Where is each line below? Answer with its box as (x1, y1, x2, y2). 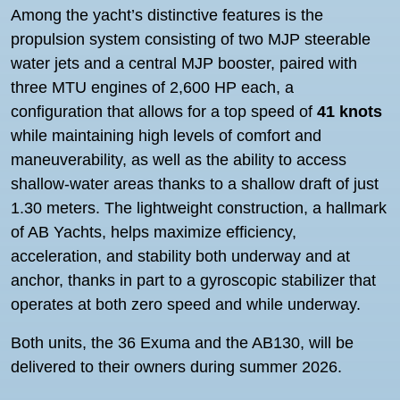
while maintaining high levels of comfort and (11, 127, 321, 145)
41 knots (317, 103, 382, 121)
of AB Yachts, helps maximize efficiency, (11, 223, 296, 241)
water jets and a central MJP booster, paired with (11, 54, 357, 72)
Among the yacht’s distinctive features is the (11, 6, 323, 24)
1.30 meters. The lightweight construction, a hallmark (11, 199, 387, 217)
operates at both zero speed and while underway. (11, 296, 361, 313)
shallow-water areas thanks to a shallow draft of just (11, 175, 379, 193)
